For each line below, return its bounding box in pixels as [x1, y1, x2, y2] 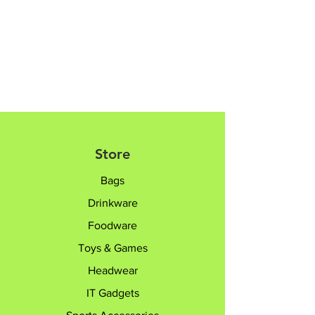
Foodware [88, 219, 137, 231]
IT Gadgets [86, 287, 139, 299]
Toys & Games [77, 242, 148, 254]
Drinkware [87, 197, 138, 209]
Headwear [87, 264, 138, 276]
